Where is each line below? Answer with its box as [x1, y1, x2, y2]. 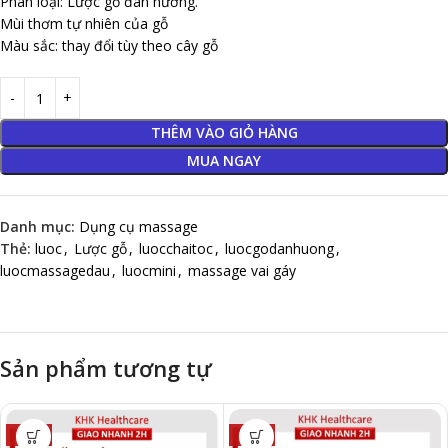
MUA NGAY [187, 151, 261, 170]
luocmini [122, 261, 176, 280]
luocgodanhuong [225, 239, 334, 258]
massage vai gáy [188, 261, 296, 280]
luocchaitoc [139, 239, 213, 258]
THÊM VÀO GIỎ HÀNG [150, 123, 298, 142]
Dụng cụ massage [79, 217, 198, 236]
